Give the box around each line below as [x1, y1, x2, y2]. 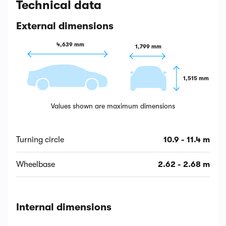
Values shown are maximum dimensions [51, 102, 175, 110]
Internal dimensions [16, 201, 111, 213]
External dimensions [16, 20, 114, 32]
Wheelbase [16, 160, 55, 169]
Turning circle [16, 135, 64, 145]
